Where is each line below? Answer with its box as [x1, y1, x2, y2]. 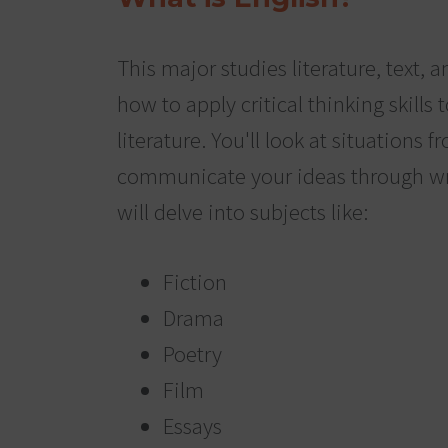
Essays [162, 411, 222, 441]
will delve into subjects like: [117, 197, 368, 226]
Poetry [162, 339, 222, 369]
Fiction [162, 267, 227, 297]
